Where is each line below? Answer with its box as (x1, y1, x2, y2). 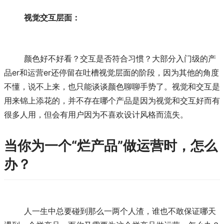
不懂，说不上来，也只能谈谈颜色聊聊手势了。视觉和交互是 (4, 81, 220, 92)
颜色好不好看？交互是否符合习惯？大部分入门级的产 (4, 53, 24, 64)
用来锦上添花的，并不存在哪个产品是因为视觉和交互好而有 (4, 95, 220, 106)
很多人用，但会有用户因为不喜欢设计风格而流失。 (4, 109, 188, 120)
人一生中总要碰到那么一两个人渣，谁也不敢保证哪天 (4, 206, 24, 216)
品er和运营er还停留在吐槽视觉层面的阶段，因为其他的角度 (4, 67, 219, 78)
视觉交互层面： (24, 12, 80, 22)
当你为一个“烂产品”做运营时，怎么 (4, 137, 217, 154)
